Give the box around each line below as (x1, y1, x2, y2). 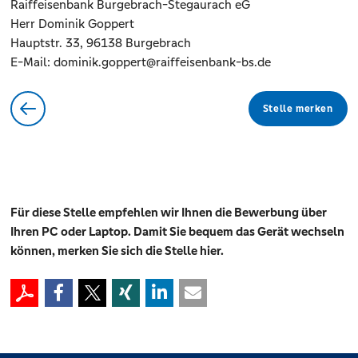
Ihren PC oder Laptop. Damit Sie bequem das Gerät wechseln (10, 224, 345, 240)
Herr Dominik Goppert (10, 16, 135, 32)
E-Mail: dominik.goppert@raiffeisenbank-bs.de (10, 54, 272, 70)
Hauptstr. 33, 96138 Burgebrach (10, 35, 192, 51)
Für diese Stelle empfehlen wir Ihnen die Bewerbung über (10, 205, 328, 221)
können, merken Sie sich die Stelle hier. (10, 243, 225, 259)
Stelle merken (262, 102, 333, 116)
